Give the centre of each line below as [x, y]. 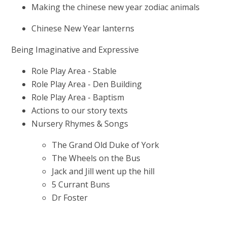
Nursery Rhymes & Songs [81, 124]
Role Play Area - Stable [75, 71]
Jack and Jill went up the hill [104, 172]
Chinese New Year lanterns [84, 29]
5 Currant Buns [81, 185]
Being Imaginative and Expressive [75, 50]
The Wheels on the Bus [96, 158]
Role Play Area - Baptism [78, 98]
